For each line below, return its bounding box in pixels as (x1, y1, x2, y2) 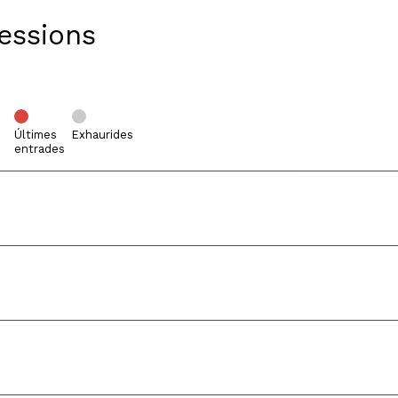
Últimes (14, 127, 57, 141)
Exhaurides (72, 127, 133, 141)
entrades (14, 141, 65, 155)
